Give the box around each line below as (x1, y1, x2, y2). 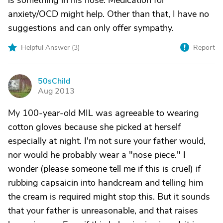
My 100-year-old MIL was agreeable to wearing (8, 107, 199, 119)
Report (193, 43, 215, 52)
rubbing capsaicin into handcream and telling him (8, 177, 203, 189)
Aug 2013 (38, 86, 75, 97)
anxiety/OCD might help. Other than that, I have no (8, 8, 209, 20)
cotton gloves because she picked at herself (8, 121, 181, 133)
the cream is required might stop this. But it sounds (8, 191, 210, 203)
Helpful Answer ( (21, 43, 74, 52)
